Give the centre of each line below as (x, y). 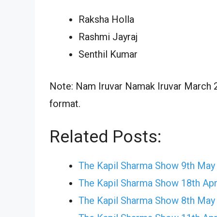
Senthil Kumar (108, 54)
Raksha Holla (106, 19)
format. (65, 103)
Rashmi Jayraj (108, 37)
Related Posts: (105, 137)
